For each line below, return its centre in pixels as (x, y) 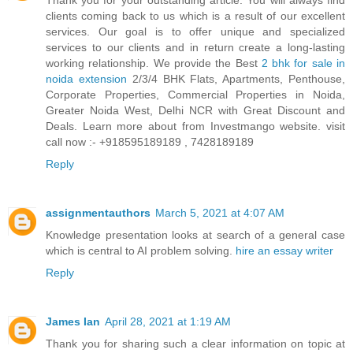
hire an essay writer (284, 251)
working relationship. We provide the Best (154, 63)
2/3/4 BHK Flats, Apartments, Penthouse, (236, 79)
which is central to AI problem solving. (141, 251)
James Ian (73, 322)
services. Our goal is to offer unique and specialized (195, 32)
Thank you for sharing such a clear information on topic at (195, 344)
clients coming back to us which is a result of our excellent (195, 16)
